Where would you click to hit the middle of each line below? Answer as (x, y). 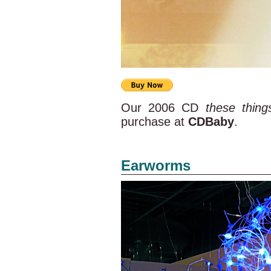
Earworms (156, 165)
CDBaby (211, 122)
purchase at (155, 122)
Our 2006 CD (163, 108)
